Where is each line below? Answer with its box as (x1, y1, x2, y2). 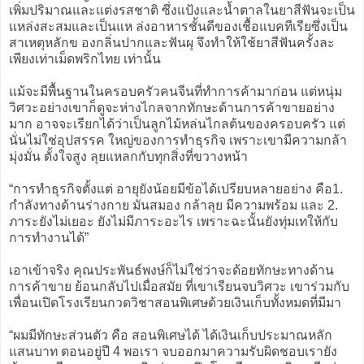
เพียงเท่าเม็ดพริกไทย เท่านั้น (9, 51, 161, 66)
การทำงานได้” (9, 230, 89, 245)
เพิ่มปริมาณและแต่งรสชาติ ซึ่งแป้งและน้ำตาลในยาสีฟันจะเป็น (9, 2, 355, 17)
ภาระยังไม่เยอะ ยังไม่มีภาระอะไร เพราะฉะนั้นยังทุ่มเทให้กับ (9, 214, 338, 228)
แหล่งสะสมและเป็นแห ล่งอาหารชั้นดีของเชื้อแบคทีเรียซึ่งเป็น (9, 19, 348, 33)
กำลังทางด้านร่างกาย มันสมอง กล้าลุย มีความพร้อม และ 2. (9, 197, 338, 212)
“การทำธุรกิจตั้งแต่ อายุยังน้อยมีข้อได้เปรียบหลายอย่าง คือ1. (9, 181, 343, 196)
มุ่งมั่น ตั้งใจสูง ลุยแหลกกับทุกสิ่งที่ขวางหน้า (9, 149, 248, 163)
